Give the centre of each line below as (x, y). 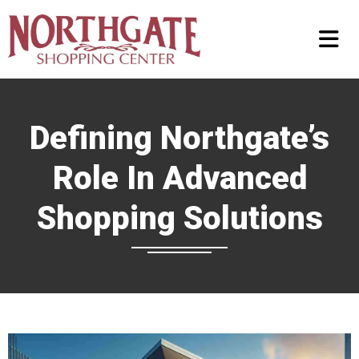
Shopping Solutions (179, 218)
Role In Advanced (179, 178)
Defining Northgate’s (179, 138)
